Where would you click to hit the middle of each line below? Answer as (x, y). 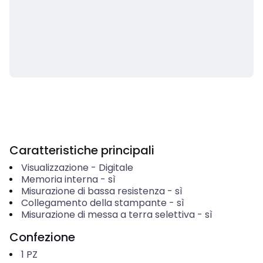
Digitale (116, 168)
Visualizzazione (55, 168)
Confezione (42, 237)
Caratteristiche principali (82, 150)
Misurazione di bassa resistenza (93, 191)
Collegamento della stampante (94, 203)
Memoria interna (59, 179)
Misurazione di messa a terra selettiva (108, 215)
